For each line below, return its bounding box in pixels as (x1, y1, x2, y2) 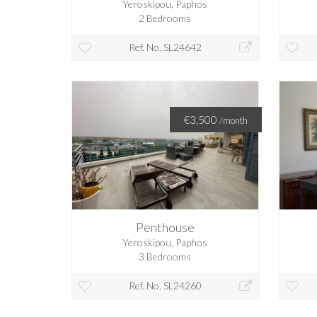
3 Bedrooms (139, 250, 192, 263)
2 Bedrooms (139, 12, 192, 25)
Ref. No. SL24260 (128, 279, 202, 292)
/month (219, 115, 248, 127)
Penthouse (135, 219, 195, 236)
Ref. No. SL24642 (128, 41, 202, 54)
